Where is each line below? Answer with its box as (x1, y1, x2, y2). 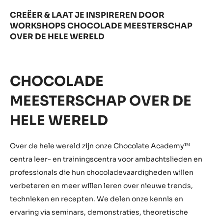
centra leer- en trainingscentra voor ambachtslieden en (10, 155, 202, 164)
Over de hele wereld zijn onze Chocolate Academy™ (10, 141, 190, 151)
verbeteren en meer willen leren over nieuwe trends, (10, 181, 193, 191)
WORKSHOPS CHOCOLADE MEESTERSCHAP (10, 21, 192, 31)
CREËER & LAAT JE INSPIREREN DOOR (10, 10, 165, 21)
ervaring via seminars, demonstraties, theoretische (10, 208, 188, 217)
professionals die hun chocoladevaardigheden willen (10, 168, 193, 177)
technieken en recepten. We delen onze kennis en (10, 194, 183, 204)
